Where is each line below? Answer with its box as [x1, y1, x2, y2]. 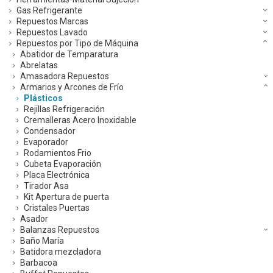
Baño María [20, 236, 64, 246]
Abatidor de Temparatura [20, 49, 118, 60]
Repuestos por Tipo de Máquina [16, 38, 138, 49]
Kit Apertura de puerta [24, 192, 109, 202]
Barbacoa [20, 258, 57, 268]
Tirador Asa [24, 181, 69, 191]
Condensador [24, 126, 76, 136]
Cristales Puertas [24, 203, 90, 213]
